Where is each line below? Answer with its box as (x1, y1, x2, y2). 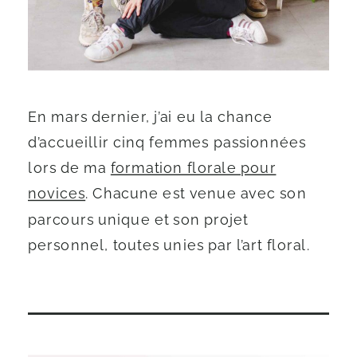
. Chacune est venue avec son (85, 185, 307, 202)
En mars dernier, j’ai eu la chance (28, 108, 273, 126)
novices (28, 185, 86, 202)
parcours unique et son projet (28, 211, 249, 229)
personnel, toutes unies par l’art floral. (28, 237, 310, 254)
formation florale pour (110, 159, 277, 177)
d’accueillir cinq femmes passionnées (28, 134, 307, 151)
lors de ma (28, 159, 111, 177)
